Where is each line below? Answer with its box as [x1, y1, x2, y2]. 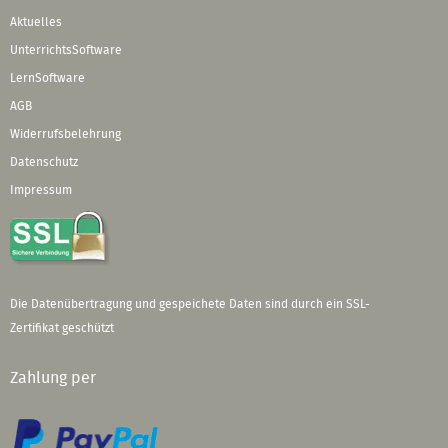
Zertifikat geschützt [10, 321, 114, 334]
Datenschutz [10, 155, 78, 168]
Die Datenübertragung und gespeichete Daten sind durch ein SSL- [10, 297, 370, 310]
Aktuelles [10, 15, 62, 28]
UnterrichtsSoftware [10, 43, 122, 56]
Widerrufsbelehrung [10, 127, 121, 140]
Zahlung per [10, 369, 96, 386]
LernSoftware [10, 71, 85, 84]
